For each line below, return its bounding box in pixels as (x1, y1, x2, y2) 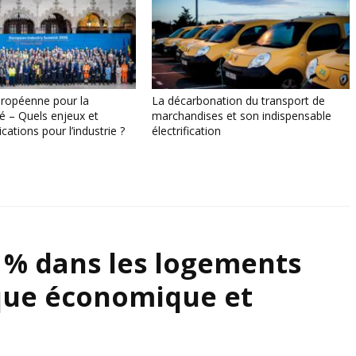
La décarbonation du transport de (152, 92, 326, 108)
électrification (152, 122, 222, 138)
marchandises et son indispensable (152, 107, 332, 123)
